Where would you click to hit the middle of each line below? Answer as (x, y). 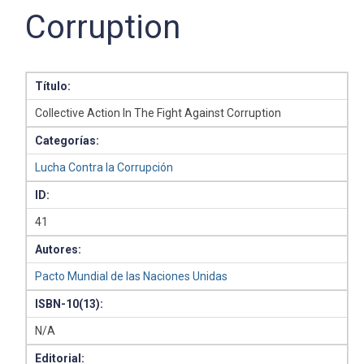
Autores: (58, 249)
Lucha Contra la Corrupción (104, 167)
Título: (53, 86)
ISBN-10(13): (69, 304)
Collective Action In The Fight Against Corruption (158, 113)
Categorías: (67, 141)
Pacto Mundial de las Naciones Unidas (132, 276)
